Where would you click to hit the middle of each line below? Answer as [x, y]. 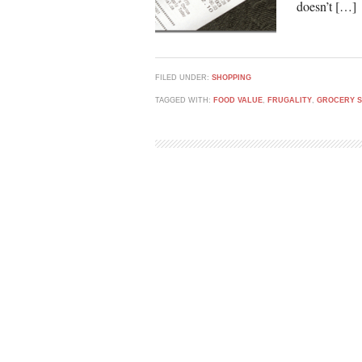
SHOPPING [232, 78]
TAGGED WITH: [184, 100]
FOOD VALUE [238, 100]
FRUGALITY [290, 100]
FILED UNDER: [183, 78]
